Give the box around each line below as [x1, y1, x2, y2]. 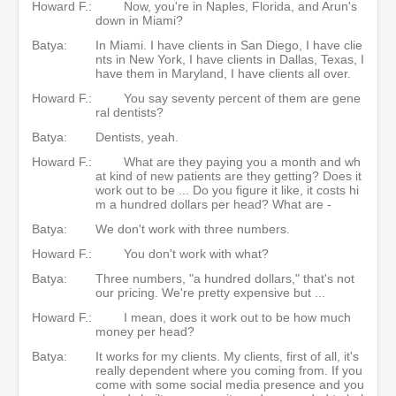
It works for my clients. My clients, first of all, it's [95, 348, 359, 363]
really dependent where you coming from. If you [95, 362, 362, 377]
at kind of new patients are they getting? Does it [95, 168, 362, 183]
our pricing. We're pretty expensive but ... [95, 285, 325, 300]
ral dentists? [95, 104, 164, 119]
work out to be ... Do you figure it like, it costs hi [95, 182, 359, 197]
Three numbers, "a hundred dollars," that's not [95, 270, 354, 286]
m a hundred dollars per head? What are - [95, 196, 331, 211]
